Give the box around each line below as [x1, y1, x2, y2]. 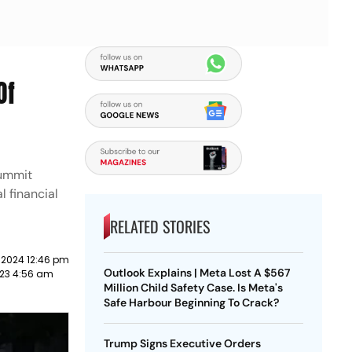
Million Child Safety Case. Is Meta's [103, 280, 283, 295]
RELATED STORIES [109, 214, 210, 238]
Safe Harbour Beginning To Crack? [103, 295, 279, 310]
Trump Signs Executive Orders [103, 336, 261, 350]
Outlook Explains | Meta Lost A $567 [103, 266, 291, 280]
